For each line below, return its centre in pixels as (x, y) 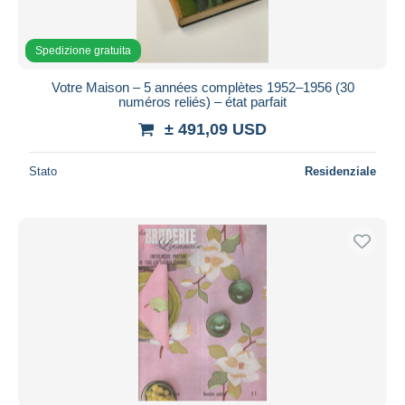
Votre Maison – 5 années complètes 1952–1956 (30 (202, 87)
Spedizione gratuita (83, 50)
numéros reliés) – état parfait (202, 101)
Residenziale (340, 171)
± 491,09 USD (216, 129)
